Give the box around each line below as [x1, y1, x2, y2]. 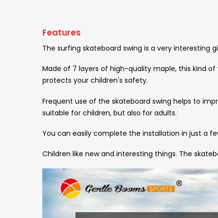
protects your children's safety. [42, 75, 148, 86]
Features [42, 26, 81, 38]
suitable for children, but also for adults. [42, 108, 177, 118]
